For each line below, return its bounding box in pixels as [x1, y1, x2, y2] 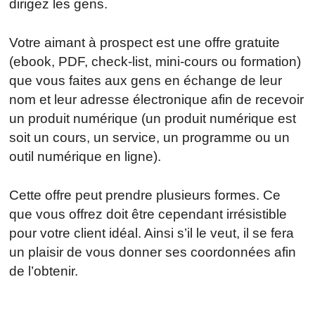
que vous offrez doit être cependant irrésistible [9, 206, 288, 221]
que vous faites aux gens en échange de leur [9, 72, 283, 88]
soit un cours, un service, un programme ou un [9, 129, 290, 145]
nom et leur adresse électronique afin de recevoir [9, 91, 304, 107]
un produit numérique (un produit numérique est [9, 110, 297, 126]
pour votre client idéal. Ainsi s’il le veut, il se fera [9, 225, 295, 240]
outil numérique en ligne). [9, 148, 162, 164]
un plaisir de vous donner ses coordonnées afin [9, 244, 297, 259]
